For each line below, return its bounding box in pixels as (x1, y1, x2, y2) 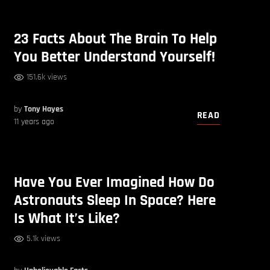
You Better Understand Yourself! (14, 48, 216, 67)
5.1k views (27, 233, 61, 244)
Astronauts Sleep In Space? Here (14, 190, 216, 210)
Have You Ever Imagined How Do (14, 172, 215, 192)
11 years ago (14, 116, 55, 128)
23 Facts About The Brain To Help (14, 30, 218, 49)
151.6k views (27, 72, 67, 83)
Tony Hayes (24, 104, 64, 115)
